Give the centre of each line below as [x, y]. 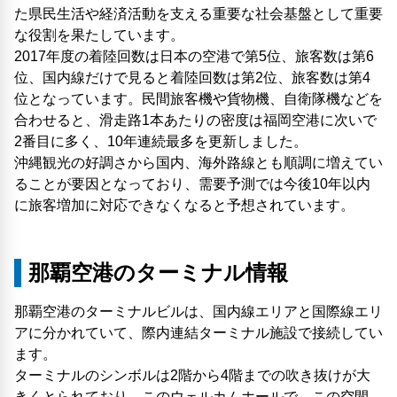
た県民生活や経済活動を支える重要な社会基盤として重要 [198, 14]
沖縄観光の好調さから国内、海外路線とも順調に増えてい [198, 163]
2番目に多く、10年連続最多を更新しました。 [161, 142]
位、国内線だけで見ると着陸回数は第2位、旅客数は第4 [192, 78]
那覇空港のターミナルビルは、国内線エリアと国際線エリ [198, 312]
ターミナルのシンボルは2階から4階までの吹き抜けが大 [192, 376]
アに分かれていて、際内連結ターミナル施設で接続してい [198, 333]
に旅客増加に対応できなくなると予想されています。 [184, 206]
